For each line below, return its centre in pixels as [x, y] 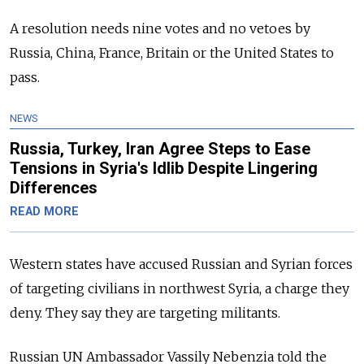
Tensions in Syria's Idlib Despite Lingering [164, 168]
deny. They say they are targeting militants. [145, 312]
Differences [54, 187]
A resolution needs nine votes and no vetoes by [160, 28]
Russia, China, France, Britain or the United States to [172, 52]
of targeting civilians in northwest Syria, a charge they [180, 288]
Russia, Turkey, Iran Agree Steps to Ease [160, 148]
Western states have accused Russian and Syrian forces [181, 264]
